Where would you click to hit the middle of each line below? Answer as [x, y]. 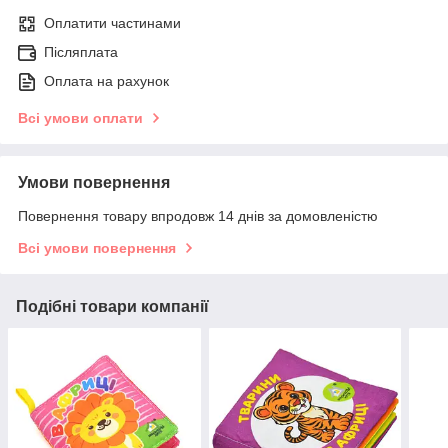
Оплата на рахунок [106, 81]
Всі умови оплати [80, 118]
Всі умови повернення [97, 248]
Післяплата [81, 52]
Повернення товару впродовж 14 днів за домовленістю [198, 216]
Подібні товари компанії [112, 307]
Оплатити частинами [112, 23]
